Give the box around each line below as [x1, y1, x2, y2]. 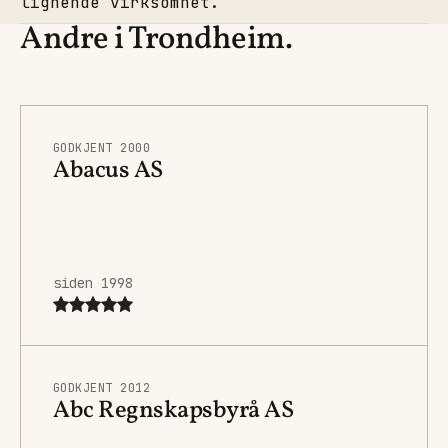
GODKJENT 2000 [53, 139, 151, 156]
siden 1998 [53, 273, 133, 292]
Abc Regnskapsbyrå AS [53, 393, 294, 428]
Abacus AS [53, 153, 163, 188]
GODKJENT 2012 [53, 379, 151, 396]
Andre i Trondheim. [20, 17, 293, 62]
